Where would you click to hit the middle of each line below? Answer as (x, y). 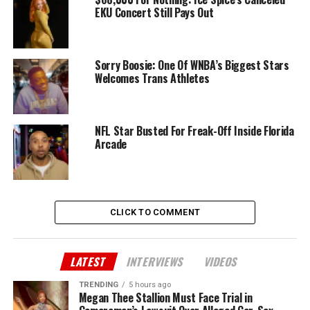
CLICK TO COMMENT (155, 212)
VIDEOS (222, 262)
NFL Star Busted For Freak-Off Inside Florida (194, 131)
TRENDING (98, 285)
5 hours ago (149, 285)
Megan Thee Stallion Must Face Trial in (165, 298)
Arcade (110, 144)
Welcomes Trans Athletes (152, 79)
